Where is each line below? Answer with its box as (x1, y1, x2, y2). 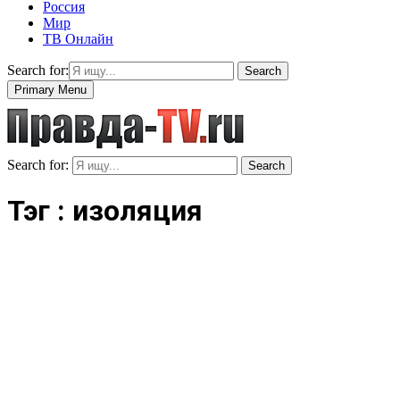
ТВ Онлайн (43, 30, 113, 46)
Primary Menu (14, 82, 87, 96)
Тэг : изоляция (7, 194, 203, 229)
